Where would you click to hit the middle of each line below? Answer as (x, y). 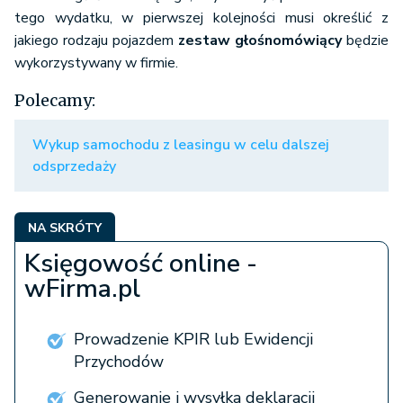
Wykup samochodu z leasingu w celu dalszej (181, 145)
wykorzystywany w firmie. (96, 63)
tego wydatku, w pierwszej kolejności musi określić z (201, 18)
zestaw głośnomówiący (260, 40)
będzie (365, 40)
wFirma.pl (82, 289)
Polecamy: (55, 100)
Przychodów (119, 362)
